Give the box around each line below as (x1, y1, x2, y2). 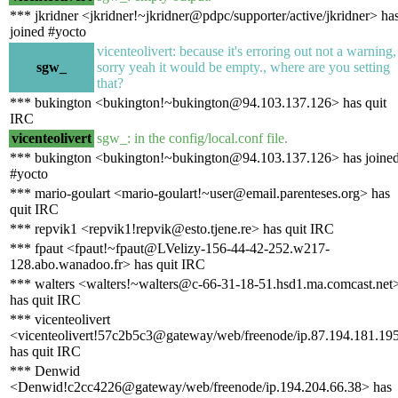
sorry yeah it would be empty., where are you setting (97, 59, 390, 75)
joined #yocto (10, 23, 86, 39)
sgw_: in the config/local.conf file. (97, 130, 288, 146)
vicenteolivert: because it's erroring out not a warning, (97, 43, 396, 59)
